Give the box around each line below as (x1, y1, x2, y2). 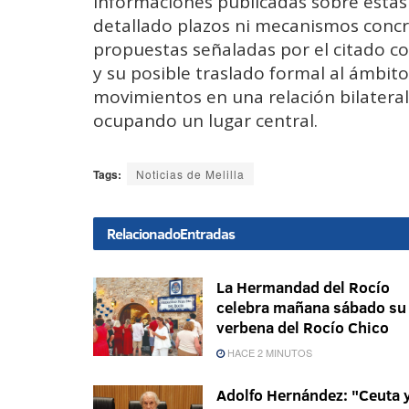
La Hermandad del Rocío (216, 277, 390, 299)
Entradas (180, 224, 235, 245)
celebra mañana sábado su (216, 297, 406, 319)
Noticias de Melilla (136, 166, 245, 183)
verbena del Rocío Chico (216, 317, 389, 339)
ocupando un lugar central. (93, 109, 318, 133)
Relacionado (107, 224, 180, 245)
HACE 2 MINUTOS (225, 345, 312, 361)
